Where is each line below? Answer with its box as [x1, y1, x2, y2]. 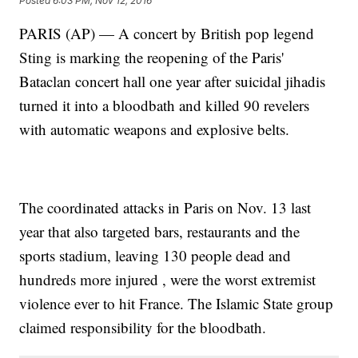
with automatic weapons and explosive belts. [19, 119, 290, 140]
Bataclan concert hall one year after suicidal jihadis [19, 71, 326, 92]
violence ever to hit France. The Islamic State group [19, 293, 334, 314]
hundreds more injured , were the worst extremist [19, 269, 316, 290]
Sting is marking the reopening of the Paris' [19, 47, 284, 68]
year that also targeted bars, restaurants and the [19, 221, 300, 242]
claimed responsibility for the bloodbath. [19, 317, 267, 338]
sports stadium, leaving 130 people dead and [19, 245, 292, 266]
